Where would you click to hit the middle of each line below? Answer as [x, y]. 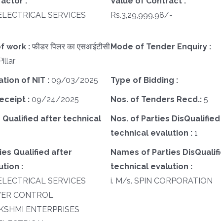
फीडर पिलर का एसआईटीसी [71, 47]
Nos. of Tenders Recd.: [157, 100]
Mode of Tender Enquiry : [161, 47]
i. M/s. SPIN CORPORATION [161, 181]
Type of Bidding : [144, 80]
